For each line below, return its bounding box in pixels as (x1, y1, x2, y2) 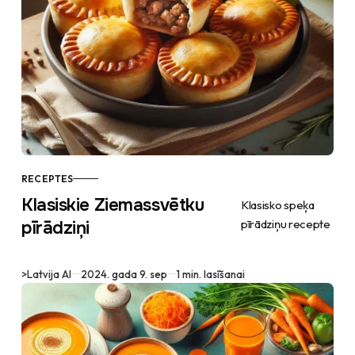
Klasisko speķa (240, 197, 315, 212)
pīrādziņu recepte (240, 216, 330, 231)
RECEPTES (21, 172, 74, 185)
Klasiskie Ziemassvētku (21, 193, 204, 216)
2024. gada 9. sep (81, 267, 168, 281)
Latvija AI (27, 267, 72, 281)
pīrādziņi (21, 216, 90, 239)
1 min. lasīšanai (177, 267, 246, 281)
